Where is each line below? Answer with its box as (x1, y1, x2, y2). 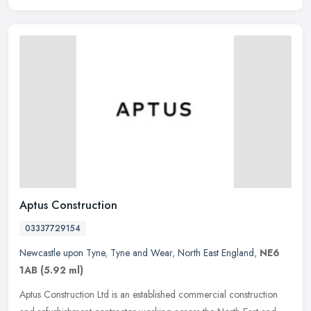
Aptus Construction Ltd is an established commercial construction (19, 287, 278, 301)
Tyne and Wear (110, 245, 172, 260)
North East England (178, 245, 254, 260)
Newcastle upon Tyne (19, 245, 105, 260)
